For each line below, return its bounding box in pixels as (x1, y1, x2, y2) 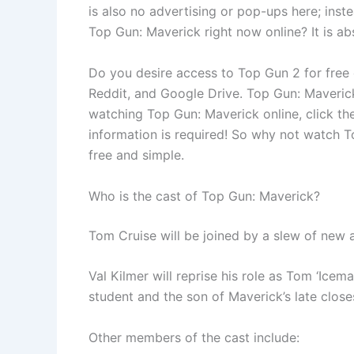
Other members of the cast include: (88, 329, 299, 345)
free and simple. (88, 147, 184, 164)
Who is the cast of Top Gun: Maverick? (88, 187, 320, 204)
